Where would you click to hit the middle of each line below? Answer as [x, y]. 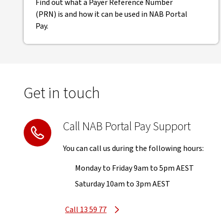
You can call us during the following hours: [133, 148]
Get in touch [62, 93]
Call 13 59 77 [86, 210]
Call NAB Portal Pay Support [127, 127]
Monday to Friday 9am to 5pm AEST [134, 168]
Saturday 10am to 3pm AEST [123, 184]
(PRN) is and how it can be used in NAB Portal [111, 14]
